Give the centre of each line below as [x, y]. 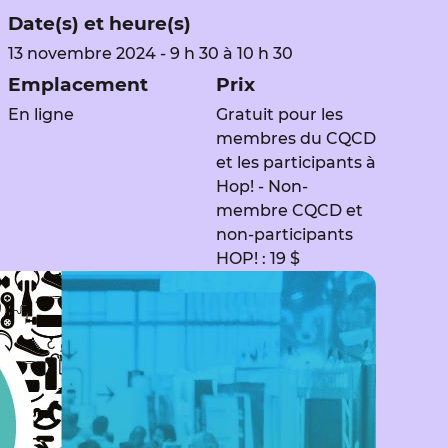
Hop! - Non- [262, 187]
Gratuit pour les [279, 115]
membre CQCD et [289, 211]
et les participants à [296, 163]
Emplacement [78, 85]
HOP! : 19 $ [258, 259]
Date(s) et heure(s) [99, 24]
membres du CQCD [296, 139]
